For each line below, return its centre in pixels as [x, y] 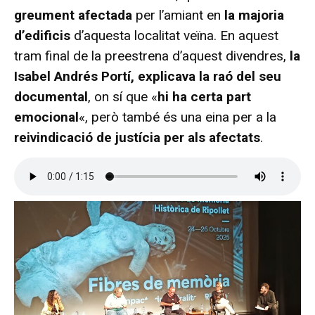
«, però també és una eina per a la [178, 117]
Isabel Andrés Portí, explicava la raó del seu [148, 76]
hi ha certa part [204, 96]
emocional [46, 117]
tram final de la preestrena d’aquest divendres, [152, 56]
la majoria [254, 15]
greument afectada [75, 15]
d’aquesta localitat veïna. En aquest [176, 35]
